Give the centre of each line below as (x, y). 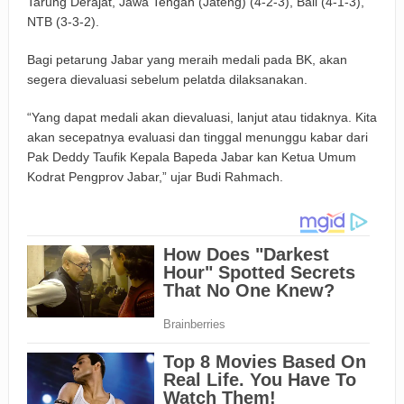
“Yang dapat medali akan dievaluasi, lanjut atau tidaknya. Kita (202, 118)
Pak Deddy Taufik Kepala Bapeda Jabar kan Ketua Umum (191, 157)
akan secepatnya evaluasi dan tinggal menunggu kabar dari (197, 138)
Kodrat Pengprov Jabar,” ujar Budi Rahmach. (155, 177)
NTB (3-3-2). (63, 22)
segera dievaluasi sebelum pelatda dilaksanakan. (167, 80)
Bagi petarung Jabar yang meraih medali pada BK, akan (187, 60)
